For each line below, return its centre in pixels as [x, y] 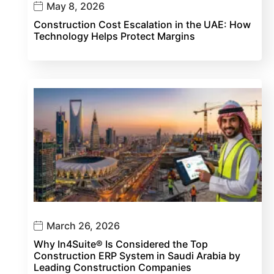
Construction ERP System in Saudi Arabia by [137, 255]
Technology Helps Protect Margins [114, 36]
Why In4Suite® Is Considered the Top [121, 244]
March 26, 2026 [83, 226]
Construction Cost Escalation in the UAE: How [142, 24]
